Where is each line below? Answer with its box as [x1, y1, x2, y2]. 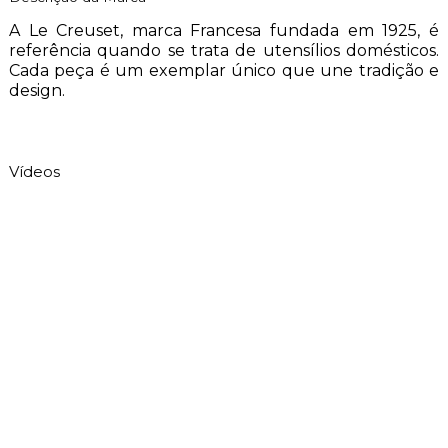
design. [8, 80, 65, 100]
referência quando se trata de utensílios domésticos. [8, 40, 440, 60]
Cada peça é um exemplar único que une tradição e [8, 60, 440, 80]
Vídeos [8, 161, 60, 181]
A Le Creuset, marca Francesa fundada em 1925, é [8, 20, 440, 40]
